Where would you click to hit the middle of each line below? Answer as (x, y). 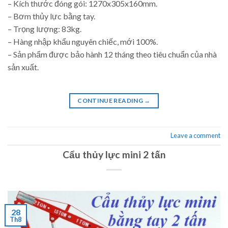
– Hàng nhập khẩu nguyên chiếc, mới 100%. (83, 42)
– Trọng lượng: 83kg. (45, 29)
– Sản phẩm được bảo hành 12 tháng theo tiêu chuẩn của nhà (112, 54)
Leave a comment (195, 136)
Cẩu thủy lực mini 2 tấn (114, 154)
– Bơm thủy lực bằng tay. (51, 16)
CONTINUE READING (111, 100)
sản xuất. (23, 67)
